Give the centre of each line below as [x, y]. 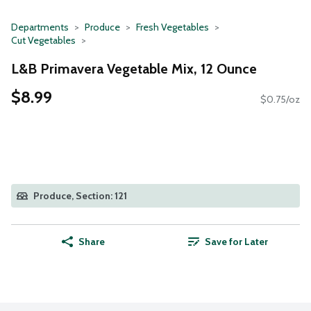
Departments [40, 27]
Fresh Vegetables [173, 27]
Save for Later [236, 242]
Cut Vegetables [43, 40]
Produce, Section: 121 [80, 196]
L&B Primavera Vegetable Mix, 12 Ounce [134, 68]
